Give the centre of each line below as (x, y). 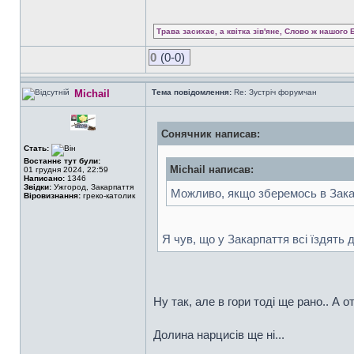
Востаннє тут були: (62, 161)
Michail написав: (212, 169)
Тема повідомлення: (192, 92)
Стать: (38, 148)
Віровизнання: (52, 196)
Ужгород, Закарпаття (92, 187)
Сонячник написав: (211, 134)
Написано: (44, 178)
